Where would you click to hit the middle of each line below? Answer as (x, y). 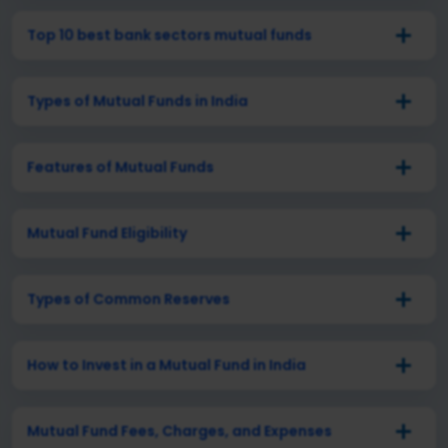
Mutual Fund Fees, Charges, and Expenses (179, 430)
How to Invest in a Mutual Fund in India (166, 364)
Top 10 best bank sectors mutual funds (169, 34)
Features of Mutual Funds (120, 166)
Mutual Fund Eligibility (107, 232)
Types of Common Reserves (128, 298)
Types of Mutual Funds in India (137, 100)
